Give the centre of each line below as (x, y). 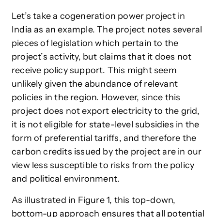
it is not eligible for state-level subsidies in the (106, 125)
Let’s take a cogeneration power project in (99, 16)
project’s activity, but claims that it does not (102, 57)
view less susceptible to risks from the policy (103, 165)
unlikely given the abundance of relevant (95, 84)
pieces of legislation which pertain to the (95, 43)
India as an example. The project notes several (107, 30)
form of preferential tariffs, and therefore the (104, 138)
